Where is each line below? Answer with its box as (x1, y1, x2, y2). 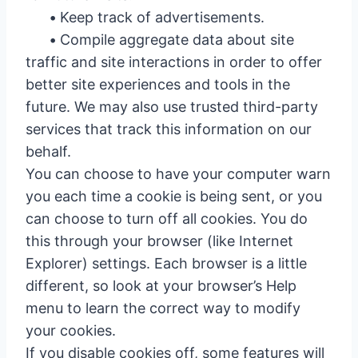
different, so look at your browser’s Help (26, 277, 296, 294)
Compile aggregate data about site (56, 31, 294, 48)
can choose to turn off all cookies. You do (26, 210, 308, 227)
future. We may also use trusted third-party (26, 98, 318, 115)
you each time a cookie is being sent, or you (26, 188, 322, 205)
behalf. (26, 143, 71, 160)
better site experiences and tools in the (26, 76, 290, 93)
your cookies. (26, 322, 116, 339)
